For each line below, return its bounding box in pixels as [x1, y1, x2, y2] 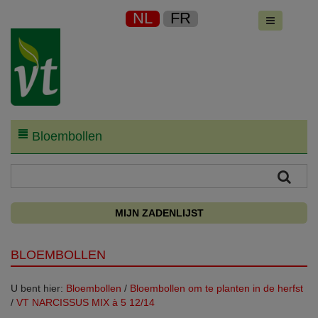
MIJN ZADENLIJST [114, 207, 204, 219]
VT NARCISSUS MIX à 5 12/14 [16, 296, 155, 308]
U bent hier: [11, 282, 66, 294]
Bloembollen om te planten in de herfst [130, 282, 303, 294]
